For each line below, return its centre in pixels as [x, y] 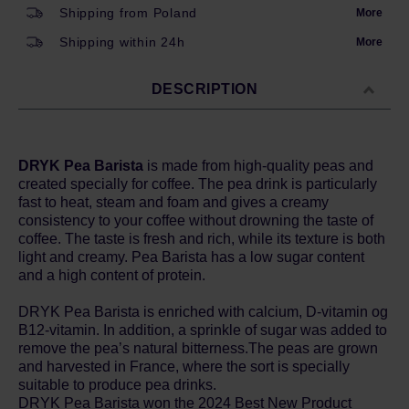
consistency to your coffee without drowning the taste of [196, 220]
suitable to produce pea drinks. [117, 385]
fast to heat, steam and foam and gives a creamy [173, 202]
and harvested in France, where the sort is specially [184, 367]
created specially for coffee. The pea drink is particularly [198, 184]
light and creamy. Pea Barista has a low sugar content [191, 257]
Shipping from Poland [128, 13]
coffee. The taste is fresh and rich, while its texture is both [202, 239]
